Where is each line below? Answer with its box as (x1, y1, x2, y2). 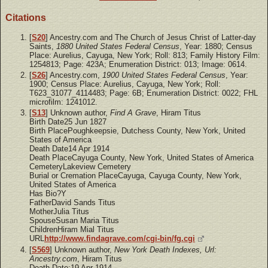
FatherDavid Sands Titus (29, 198, 115, 208)
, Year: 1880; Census (179, 41, 252, 51)
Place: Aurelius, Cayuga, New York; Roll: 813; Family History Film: (29, 50, 260, 60)
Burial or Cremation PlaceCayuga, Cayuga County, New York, (29, 171, 242, 181)
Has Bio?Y (29, 189, 66, 199)
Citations (5, 12, 46, 23)
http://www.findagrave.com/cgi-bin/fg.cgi (44, 234, 195, 243)
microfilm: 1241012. (29, 98, 98, 107)
